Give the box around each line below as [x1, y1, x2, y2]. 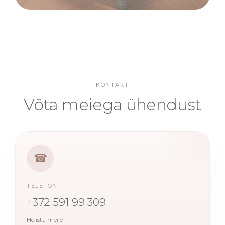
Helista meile [27, 215, 63, 223]
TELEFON [27, 182, 58, 189]
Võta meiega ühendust [24, 94, 201, 115]
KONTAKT [96, 81, 129, 88]
